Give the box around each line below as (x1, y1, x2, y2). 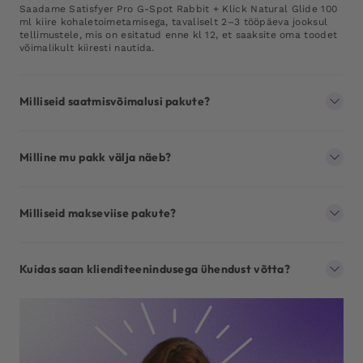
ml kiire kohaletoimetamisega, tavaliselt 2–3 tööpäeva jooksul (19, 15, 328, 28)
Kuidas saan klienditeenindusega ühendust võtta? (19, 261, 291, 276)
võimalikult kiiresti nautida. (19, 41, 155, 53)
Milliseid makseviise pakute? (19, 205, 177, 220)
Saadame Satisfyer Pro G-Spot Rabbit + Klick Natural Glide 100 (19, 2, 338, 15)
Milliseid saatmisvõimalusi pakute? (19, 93, 211, 109)
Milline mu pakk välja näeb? (19, 149, 172, 164)
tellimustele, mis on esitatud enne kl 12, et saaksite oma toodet (19, 28, 338, 41)
